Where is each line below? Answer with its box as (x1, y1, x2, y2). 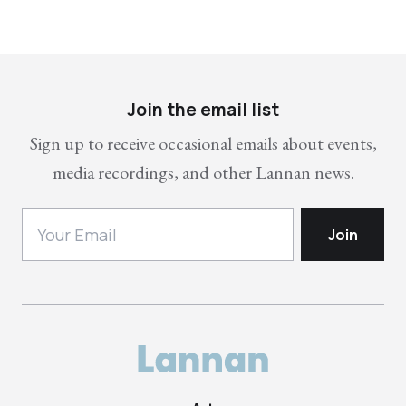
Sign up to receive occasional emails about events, (29, 131, 377, 156)
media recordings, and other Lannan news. (52, 160, 354, 185)
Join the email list (127, 98, 279, 122)
